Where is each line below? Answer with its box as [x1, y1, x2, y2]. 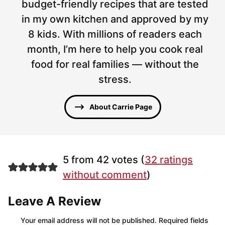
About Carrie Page [89, 102, 152, 111]
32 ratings [144, 153, 193, 166]
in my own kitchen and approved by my [21, 13, 208, 25]
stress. [98, 73, 132, 85]
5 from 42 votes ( [62, 153, 145, 166]
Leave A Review [8, 193, 101, 208]
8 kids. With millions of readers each [28, 28, 202, 40]
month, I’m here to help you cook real [27, 43, 203, 55]
